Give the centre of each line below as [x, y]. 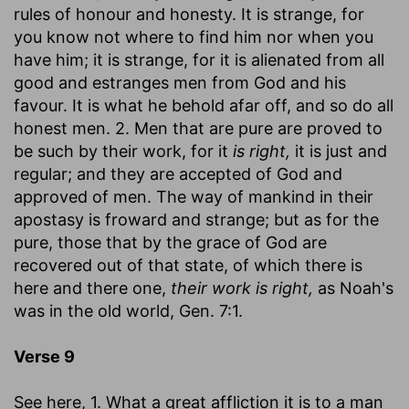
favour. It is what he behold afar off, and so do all [204, 105]
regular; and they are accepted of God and [178, 173]
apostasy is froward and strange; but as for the [196, 219]
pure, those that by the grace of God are [170, 242]
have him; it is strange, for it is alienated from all [199, 59]
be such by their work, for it [123, 151]
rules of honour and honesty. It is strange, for [189, 14]
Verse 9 [44, 356]
